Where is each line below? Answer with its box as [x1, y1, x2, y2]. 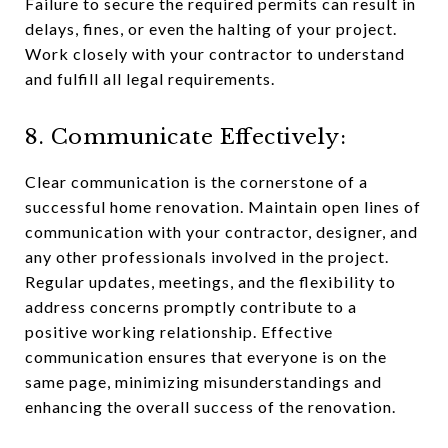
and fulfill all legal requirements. [25, 69, 275, 88]
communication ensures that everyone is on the [25, 347, 387, 366]
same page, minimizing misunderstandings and [25, 372, 382, 391]
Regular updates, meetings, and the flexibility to [25, 272, 396, 291]
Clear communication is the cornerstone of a [25, 172, 368, 191]
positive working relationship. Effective [25, 322, 333, 341]
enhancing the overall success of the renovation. [25, 397, 396, 416]
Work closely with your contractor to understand [25, 44, 405, 63]
